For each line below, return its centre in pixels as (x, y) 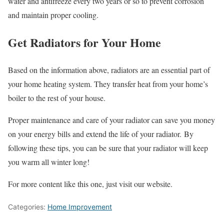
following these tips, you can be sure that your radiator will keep (108, 147)
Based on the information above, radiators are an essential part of (109, 69)
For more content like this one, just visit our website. (90, 183)
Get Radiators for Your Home (84, 42)
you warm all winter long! (49, 161)
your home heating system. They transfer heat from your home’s (108, 83)
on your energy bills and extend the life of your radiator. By (101, 133)
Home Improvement (80, 206)
